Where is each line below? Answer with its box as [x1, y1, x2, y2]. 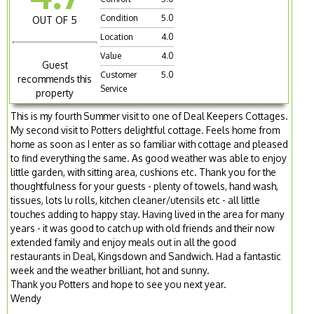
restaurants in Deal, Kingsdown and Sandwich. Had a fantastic [11, 250, 282, 263]
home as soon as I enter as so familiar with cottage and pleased [11, 138, 289, 151]
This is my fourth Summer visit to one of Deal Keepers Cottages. [11, 110, 289, 123]
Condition [100, 13, 139, 24]
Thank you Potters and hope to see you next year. [11, 278, 227, 291]
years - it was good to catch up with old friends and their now [11, 222, 275, 235]
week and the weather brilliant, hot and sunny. [11, 264, 210, 277]
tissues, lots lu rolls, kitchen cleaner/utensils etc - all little [11, 194, 261, 207]
